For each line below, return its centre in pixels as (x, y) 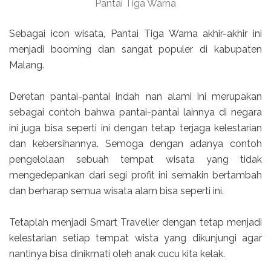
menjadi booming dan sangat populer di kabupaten (135, 50)
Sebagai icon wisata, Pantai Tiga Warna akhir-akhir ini (135, 34)
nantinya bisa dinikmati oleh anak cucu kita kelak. (117, 254)
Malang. (27, 65)
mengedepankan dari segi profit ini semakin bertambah (135, 175)
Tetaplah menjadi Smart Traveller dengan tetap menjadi (135, 223)
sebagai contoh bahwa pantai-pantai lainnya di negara (135, 113)
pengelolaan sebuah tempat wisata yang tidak (135, 160)
